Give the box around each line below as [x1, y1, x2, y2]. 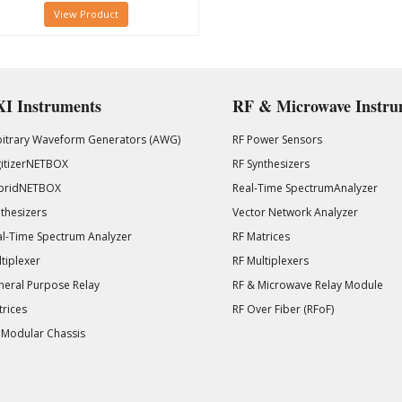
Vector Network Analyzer [232, 204, 358, 220]
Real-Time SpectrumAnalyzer [232, 179, 378, 196]
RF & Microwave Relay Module [232, 276, 383, 293]
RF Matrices [232, 228, 290, 244]
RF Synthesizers [232, 155, 310, 171]
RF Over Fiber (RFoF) [232, 301, 334, 317]
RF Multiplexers [232, 252, 309, 268]
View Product [53, 6, 118, 21]
